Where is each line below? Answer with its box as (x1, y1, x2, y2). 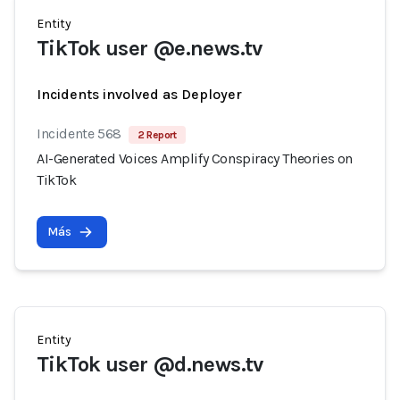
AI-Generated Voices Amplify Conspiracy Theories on (37, 150, 354, 167)
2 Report (137, 129, 177, 141)
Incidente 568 (37, 125, 121, 142)
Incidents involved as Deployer (37, 86, 242, 103)
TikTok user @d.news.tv (37, 352, 263, 377)
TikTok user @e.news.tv (37, 36, 262, 61)
